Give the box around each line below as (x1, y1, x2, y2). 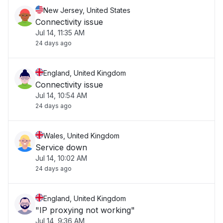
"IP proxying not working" (35, 205, 135, 215)
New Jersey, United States (43, 6, 130, 14)
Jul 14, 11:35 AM (35, 28, 85, 37)
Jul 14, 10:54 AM (35, 91, 87, 100)
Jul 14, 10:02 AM (35, 154, 87, 162)
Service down (35, 142, 87, 152)
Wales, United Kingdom (43, 131, 119, 140)
